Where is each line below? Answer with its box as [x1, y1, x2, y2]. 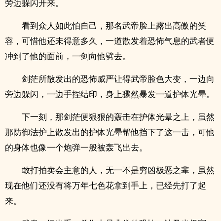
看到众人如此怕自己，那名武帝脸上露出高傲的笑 [22, 20, 206, 31]
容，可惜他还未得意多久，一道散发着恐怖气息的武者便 [5, 35, 215, 46]
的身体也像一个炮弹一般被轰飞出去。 [5, 142, 147, 153]
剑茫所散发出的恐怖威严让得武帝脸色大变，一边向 [22, 73, 215, 84]
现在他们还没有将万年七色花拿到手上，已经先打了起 [5, 180, 206, 191]
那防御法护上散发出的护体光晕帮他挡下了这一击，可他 [5, 126, 215, 138]
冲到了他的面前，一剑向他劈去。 [5, 50, 131, 62]
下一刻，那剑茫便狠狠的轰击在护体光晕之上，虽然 [22, 111, 215, 122]
